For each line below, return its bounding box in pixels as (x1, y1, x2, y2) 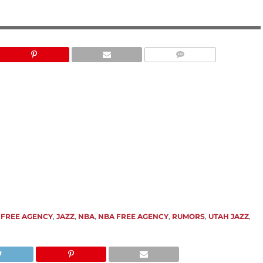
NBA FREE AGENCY (98, 212, 169, 221)
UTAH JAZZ (208, 212, 249, 221)
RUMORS (172, 212, 205, 221)
